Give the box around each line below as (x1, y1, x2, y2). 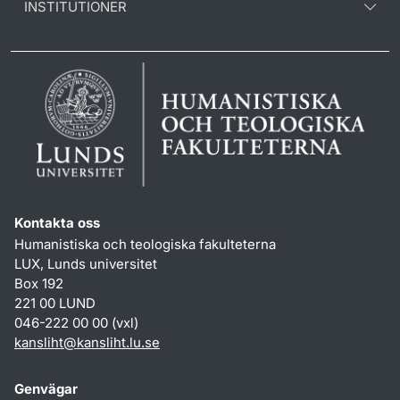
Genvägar (14, 379, 78, 397)
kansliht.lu (77, 333, 141, 351)
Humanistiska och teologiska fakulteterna (14, 235, 276, 253)
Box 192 (14, 274, 63, 292)
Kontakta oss (14, 213, 100, 231)
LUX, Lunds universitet (14, 254, 157, 272)
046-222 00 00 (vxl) (14, 313, 138, 331)
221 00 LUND (14, 294, 96, 312)
